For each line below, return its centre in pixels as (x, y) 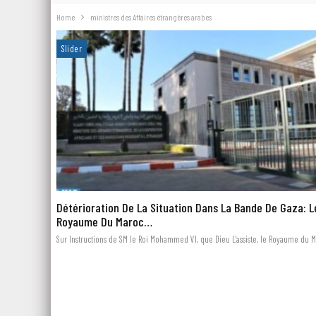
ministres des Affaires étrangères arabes (151, 17)
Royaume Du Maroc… (104, 221)
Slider (71, 48)
